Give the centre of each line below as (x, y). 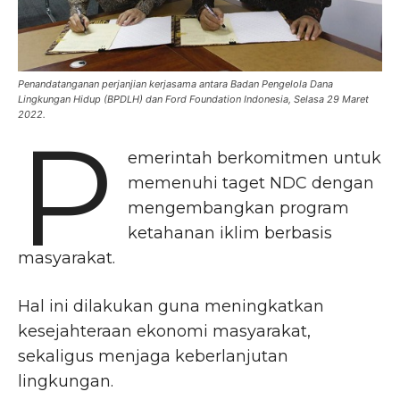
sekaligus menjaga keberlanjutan (153, 356)
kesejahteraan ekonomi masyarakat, (164, 331)
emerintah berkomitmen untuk (255, 158)
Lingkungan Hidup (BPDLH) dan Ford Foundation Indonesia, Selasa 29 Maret (193, 99)
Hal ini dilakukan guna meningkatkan (171, 306)
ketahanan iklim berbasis (230, 233)
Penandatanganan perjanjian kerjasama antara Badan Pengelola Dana (175, 83)
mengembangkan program (239, 208)
